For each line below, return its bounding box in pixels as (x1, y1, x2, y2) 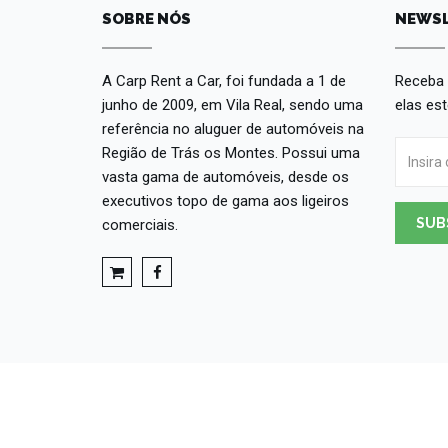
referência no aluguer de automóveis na (102, 120, 364, 139)
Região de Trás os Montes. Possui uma (102, 144, 360, 163)
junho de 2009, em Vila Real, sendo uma (102, 96, 363, 115)
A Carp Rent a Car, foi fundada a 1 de (102, 72, 346, 91)
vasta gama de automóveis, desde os (102, 168, 349, 187)
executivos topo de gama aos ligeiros (102, 192, 349, 211)
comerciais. (102, 216, 178, 235)
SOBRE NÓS (102, 10, 191, 29)
